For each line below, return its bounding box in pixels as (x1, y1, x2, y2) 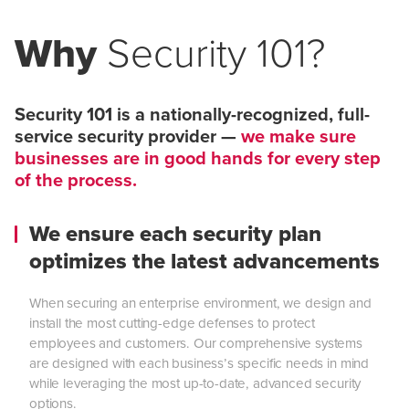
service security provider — (15, 125, 241, 148)
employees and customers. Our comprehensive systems (29, 334, 362, 352)
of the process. (15, 169, 137, 192)
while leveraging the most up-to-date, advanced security (29, 374, 362, 393)
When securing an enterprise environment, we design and (29, 294, 372, 312)
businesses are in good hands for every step (15, 147, 381, 170)
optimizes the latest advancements (29, 247, 380, 275)
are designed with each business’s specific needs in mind (29, 354, 370, 372)
